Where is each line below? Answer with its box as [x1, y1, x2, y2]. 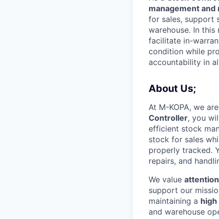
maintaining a [149, 196, 200, 206]
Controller [149, 112, 188, 123]
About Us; [149, 82, 196, 94]
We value [149, 174, 184, 184]
